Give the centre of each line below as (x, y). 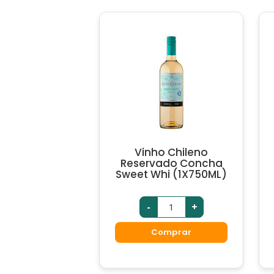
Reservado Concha (171, 163)
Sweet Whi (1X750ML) (172, 174)
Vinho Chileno (172, 152)
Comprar (171, 232)
